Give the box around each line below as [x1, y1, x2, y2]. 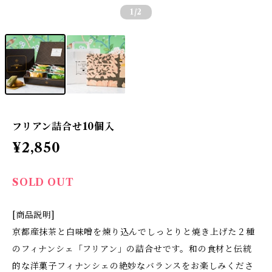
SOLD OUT [12, 176, 74, 188]
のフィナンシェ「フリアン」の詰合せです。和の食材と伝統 [12, 243, 252, 254]
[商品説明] [12, 209, 55, 220]
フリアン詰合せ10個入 [12, 120, 115, 132]
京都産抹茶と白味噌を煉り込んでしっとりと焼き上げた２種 [12, 226, 255, 237]
